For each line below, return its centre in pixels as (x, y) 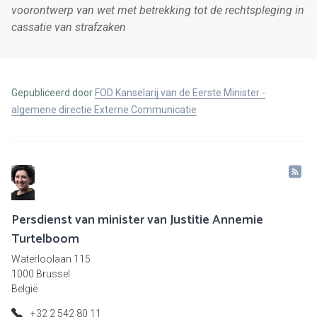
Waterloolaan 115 (51, 259)
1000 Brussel (41, 274)
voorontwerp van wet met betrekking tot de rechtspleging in (158, 11)
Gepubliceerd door (53, 93)
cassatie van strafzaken (69, 28)
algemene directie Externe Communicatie (104, 110)
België (24, 289)
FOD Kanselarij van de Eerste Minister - (180, 93)
